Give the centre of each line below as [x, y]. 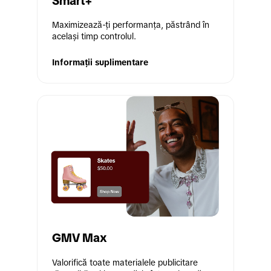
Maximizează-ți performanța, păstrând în [131, 25]
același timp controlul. [94, 37]
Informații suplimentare [100, 63]
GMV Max [80, 238]
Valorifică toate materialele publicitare [125, 262]
